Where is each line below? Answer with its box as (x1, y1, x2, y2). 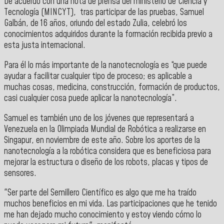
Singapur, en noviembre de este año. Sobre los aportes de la (4, 134, 200, 146)
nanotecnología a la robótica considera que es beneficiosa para (4, 145, 211, 157)
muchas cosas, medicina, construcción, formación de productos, (4, 81, 220, 94)
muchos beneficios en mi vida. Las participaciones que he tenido (4, 198, 217, 210)
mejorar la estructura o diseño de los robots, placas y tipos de (4, 156, 208, 168)
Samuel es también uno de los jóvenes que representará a (4, 112, 194, 124)
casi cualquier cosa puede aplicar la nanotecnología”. (4, 92, 177, 105)
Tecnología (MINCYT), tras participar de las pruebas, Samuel (4, 6, 204, 19)
